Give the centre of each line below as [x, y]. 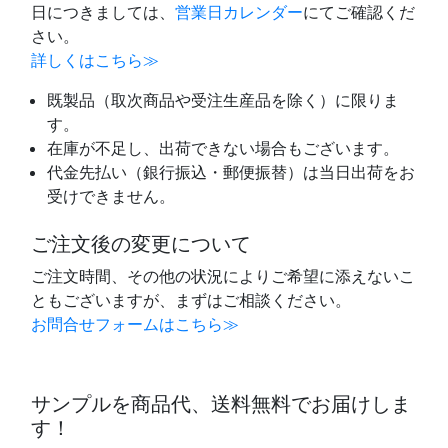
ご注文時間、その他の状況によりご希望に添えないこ [223, 275]
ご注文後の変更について [141, 243]
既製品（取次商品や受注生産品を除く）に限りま [223, 99]
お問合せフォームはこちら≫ [135, 323]
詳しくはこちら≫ [95, 59]
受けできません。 [111, 195]
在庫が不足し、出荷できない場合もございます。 [223, 147]
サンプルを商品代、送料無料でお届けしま [221, 403]
